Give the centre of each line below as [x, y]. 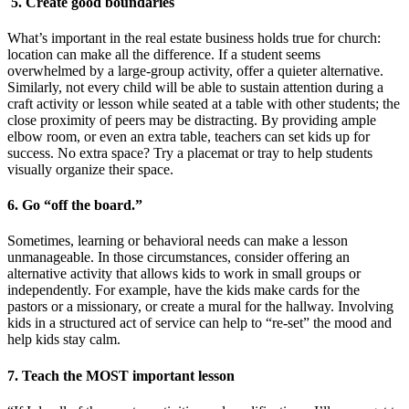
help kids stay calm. [64, 340]
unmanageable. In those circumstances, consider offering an [178, 257]
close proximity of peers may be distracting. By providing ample [192, 120]
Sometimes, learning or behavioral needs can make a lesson [178, 241]
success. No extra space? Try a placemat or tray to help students [190, 152]
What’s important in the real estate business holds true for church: [194, 37]
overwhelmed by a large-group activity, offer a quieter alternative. [195, 70]
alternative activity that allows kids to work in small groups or [184, 274]
